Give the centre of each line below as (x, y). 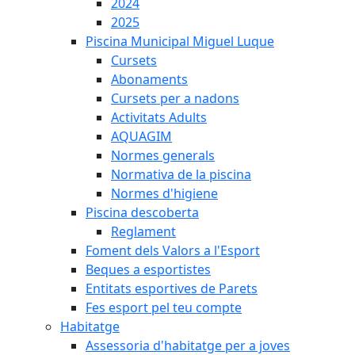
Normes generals (163, 155)
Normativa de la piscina (181, 174)
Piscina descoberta (142, 212)
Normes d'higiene (164, 193)
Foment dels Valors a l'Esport (173, 250)
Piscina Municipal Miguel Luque (180, 41)
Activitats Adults (159, 117)
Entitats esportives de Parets (172, 288)
